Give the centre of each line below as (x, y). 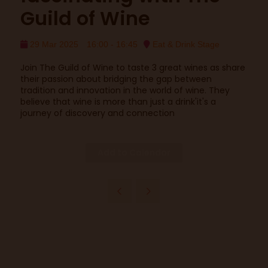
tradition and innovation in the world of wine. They (125, 90)
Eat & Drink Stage (185, 44)
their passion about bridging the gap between (116, 79)
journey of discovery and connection (97, 113)
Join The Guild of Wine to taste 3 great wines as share (133, 68)
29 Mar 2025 (53, 44)
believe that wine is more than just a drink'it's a (118, 102)
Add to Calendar (134, 153)
